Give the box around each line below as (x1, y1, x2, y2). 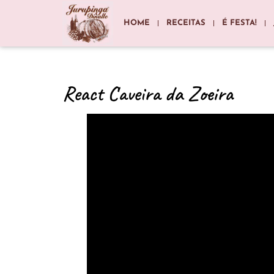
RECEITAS (166, 18, 206, 27)
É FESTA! (222, 18, 257, 27)
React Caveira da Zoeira (62, 80, 233, 106)
